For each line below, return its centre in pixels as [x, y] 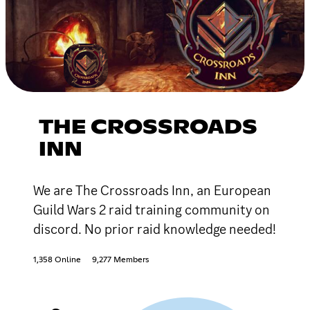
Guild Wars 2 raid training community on [152, 209]
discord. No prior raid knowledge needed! [155, 229]
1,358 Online [57, 260]
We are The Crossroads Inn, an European [152, 190]
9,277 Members [120, 260]
